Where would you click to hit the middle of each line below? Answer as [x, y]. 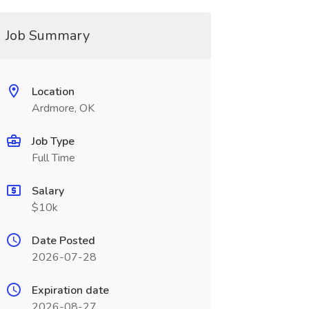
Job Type [53, 141]
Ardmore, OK [63, 108]
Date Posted [63, 241]
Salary [48, 191]
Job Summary [47, 36]
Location [53, 92]
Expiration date [70, 290]
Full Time [53, 158]
